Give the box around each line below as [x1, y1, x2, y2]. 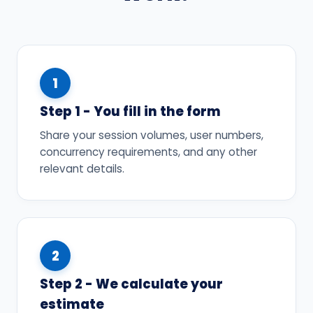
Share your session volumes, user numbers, [40, 128, 263, 143]
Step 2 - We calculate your [40, 275, 223, 293]
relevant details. [40, 161, 124, 177]
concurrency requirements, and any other [40, 145, 257, 160]
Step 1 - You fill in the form [40, 103, 221, 121]
